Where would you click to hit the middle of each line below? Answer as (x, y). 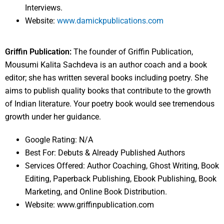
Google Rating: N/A (59, 140)
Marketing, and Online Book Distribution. (96, 192)
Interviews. (44, 8)
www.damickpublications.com (110, 21)
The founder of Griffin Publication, (133, 52)
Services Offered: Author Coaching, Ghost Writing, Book (122, 166)
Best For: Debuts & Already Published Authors (105, 153)
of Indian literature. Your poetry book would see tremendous (110, 104)
